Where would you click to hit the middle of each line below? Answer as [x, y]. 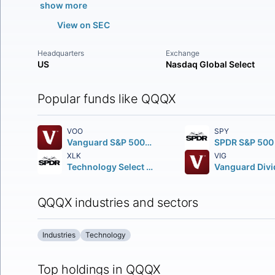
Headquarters [60, 53]
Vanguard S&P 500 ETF [148, 142]
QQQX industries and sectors [118, 203]
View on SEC [83, 25]
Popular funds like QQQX [107, 99]
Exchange [183, 53]
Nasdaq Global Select [211, 64]
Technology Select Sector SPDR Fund [149, 167]
